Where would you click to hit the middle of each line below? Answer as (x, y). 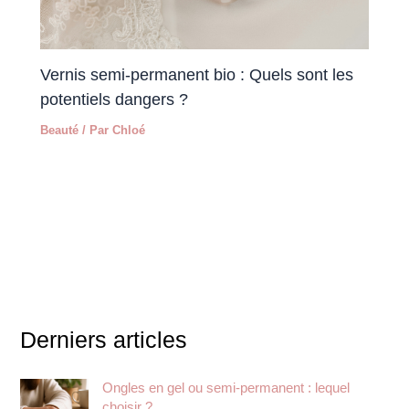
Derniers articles (104, 341)
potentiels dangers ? (115, 100)
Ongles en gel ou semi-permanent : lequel (226, 388)
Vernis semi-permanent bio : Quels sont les (197, 75)
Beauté (60, 131)
